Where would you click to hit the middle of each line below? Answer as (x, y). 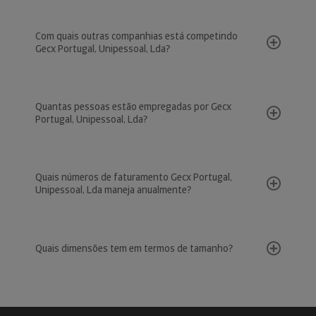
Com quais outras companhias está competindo (136, 36)
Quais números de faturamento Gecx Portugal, (134, 177)
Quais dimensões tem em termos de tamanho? (134, 248)
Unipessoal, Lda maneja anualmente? (113, 190)
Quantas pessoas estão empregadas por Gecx (133, 107)
